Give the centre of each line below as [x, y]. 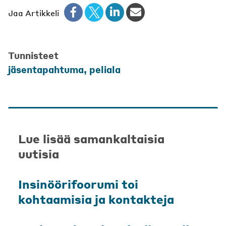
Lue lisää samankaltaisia [91, 139]
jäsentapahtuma [46, 70]
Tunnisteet [33, 55]
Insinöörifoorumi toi [78, 184]
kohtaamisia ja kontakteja [96, 200]
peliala [105, 70]
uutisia [39, 154]
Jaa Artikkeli [34, 13]
